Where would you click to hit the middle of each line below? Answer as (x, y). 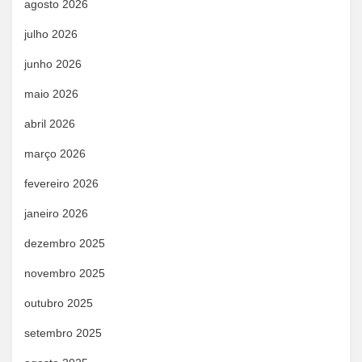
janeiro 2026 (56, 213)
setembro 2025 (63, 333)
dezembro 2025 (65, 243)
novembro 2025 (65, 273)
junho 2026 (53, 64)
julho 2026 (51, 34)
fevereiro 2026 (61, 183)
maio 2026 (51, 94)
